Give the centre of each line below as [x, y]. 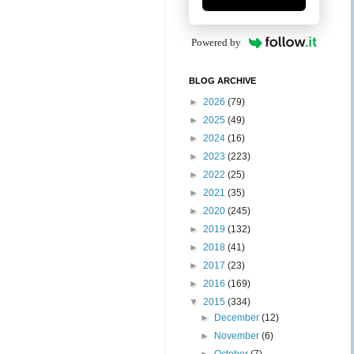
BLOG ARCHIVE [222, 81]
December [238, 318]
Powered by [217, 42]
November [238, 336]
